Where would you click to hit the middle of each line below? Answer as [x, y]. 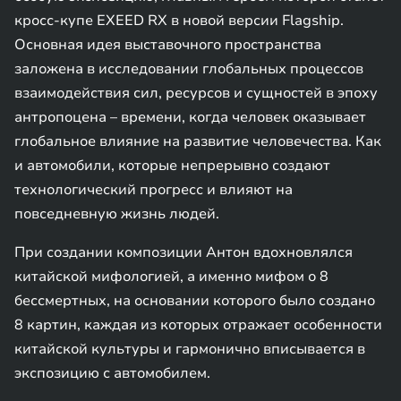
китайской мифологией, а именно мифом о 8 [171, 277]
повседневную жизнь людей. [117, 214]
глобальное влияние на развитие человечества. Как [198, 141]
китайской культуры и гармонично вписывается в [190, 349]
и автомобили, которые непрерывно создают [172, 166]
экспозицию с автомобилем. [114, 373]
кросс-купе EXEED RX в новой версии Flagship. [179, 21]
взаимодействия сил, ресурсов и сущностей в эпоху [196, 93]
